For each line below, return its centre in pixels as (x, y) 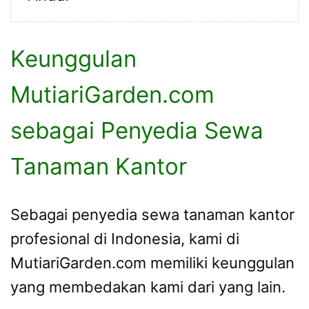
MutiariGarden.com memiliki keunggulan (152, 263)
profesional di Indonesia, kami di (125, 239)
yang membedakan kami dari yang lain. (148, 287)
